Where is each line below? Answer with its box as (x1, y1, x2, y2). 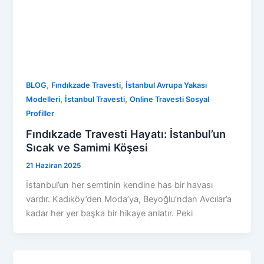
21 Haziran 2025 (26, 161, 81, 170)
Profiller (26, 109, 55, 118)
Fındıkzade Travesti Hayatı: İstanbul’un (26, 127, 226, 140)
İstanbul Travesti (65, 95, 126, 104)
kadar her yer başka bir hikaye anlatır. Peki (26, 207, 193, 219)
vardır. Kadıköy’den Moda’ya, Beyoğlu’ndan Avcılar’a (26, 193, 232, 204)
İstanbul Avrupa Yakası (126, 81, 207, 90)
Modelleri (26, 95, 61, 104)
